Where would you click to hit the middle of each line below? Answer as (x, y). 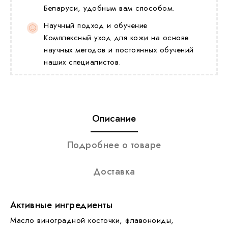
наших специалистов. (82, 62)
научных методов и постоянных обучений (119, 50)
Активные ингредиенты (61, 205)
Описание (114, 118)
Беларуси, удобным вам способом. (109, 8)
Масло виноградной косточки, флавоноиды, (92, 220)
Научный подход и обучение (96, 25)
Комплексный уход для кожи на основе (116, 37)
